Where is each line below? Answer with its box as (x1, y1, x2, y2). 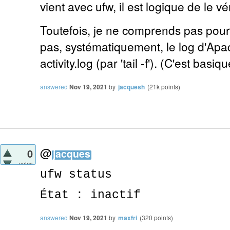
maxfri (118, 213, 137, 223)
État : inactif (40, 188, 141, 202)
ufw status (40, 168, 112, 182)
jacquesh (118, 82, 145, 92)
